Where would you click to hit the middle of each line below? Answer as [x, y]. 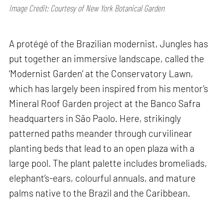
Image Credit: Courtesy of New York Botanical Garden [87, 8]
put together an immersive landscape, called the [107, 58]
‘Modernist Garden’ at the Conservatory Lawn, [101, 73]
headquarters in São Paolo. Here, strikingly [95, 118]
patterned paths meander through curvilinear [101, 133]
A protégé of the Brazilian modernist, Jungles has [109, 43]
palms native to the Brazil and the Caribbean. [100, 193]
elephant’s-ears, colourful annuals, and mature [103, 178]
